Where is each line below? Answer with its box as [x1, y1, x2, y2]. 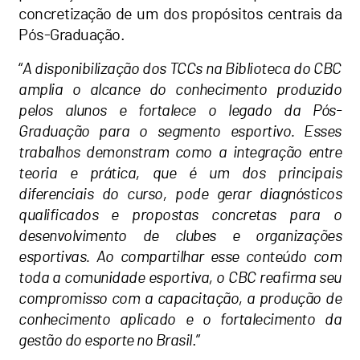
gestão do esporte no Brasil [18, 332, 192, 349]
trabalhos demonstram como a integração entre [18, 144, 342, 161]
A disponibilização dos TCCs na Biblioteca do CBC [22, 60, 342, 77]
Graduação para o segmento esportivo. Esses [18, 123, 342, 140]
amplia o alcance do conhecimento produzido [18, 81, 342, 98]
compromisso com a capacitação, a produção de [18, 290, 342, 307]
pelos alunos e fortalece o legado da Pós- [18, 102, 342, 119]
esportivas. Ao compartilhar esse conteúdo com [18, 248, 342, 265]
